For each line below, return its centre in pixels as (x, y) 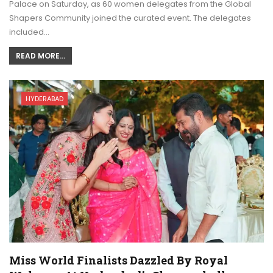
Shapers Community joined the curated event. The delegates (130, 18)
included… (29, 32)
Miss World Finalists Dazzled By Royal (119, 261)
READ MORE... (41, 55)
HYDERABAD (44, 98)
